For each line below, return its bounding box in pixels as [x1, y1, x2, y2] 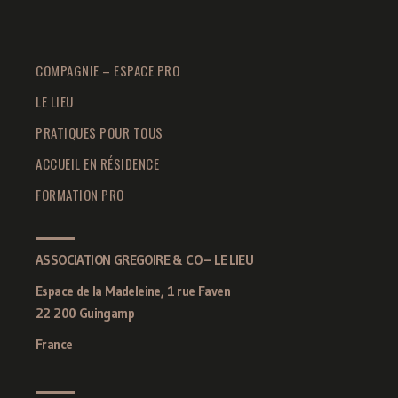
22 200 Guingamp [36, 305, 134, 322]
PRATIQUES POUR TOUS [36, 123, 163, 143]
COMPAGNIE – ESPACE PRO [36, 60, 179, 81]
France [36, 336, 73, 354]
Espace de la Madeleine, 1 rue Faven [36, 283, 230, 300]
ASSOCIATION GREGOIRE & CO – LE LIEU [36, 251, 253, 269]
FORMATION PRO [36, 185, 124, 205]
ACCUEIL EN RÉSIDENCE [36, 154, 159, 174]
